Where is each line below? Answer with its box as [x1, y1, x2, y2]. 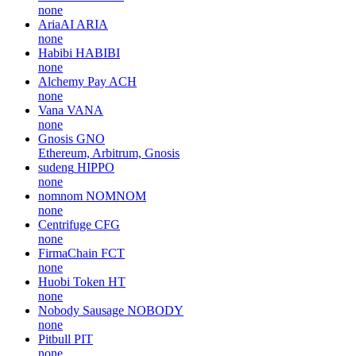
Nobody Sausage [38, 303, 124, 317]
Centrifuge [38, 217, 91, 231]
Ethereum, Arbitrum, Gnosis [38, 145, 180, 160]
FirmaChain [38, 246, 98, 260]
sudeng [38, 160, 74, 174]
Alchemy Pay [38, 74, 106, 88]
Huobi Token [38, 274, 105, 288]
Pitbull [38, 331, 71, 346]
